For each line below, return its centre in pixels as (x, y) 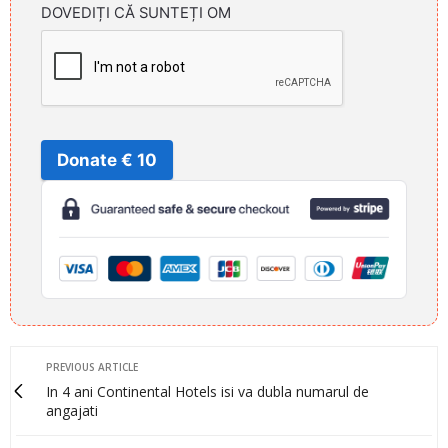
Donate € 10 (107, 159)
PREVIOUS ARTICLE (92, 367)
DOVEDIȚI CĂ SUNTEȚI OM (136, 12)
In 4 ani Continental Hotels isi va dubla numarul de (207, 392)
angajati (72, 411)
